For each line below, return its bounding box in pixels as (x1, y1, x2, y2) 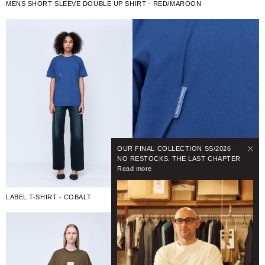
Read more (117, 164, 152, 172)
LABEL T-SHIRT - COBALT (6, 193, 92, 201)
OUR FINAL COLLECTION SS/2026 (117, 144, 231, 152)
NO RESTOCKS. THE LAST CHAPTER (117, 154, 241, 162)
